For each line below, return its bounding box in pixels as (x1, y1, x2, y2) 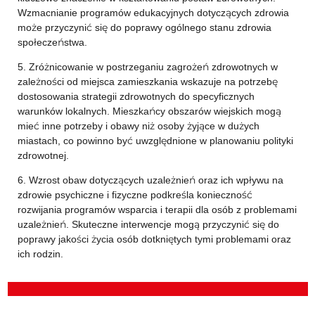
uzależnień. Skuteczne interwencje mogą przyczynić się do (17, 218, 279, 231)
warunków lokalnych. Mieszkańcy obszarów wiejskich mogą (17, 105, 281, 117)
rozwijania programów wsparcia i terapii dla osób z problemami (17, 203, 297, 216)
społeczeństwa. (17, 36, 87, 49)
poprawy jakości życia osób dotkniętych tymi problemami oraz (17, 233, 291, 245)
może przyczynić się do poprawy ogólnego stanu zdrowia (17, 21, 271, 34)
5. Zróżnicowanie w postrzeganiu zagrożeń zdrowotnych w (17, 60, 278, 73)
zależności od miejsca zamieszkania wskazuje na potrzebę (17, 75, 278, 88)
